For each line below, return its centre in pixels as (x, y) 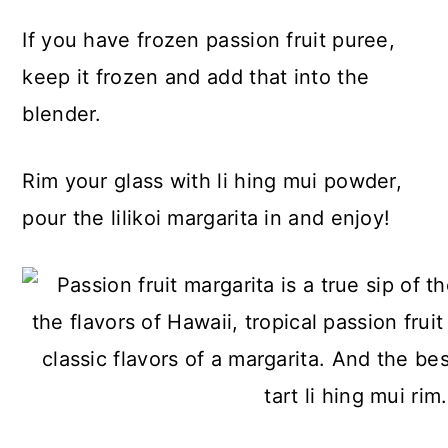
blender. (62, 114)
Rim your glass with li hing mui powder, (212, 181)
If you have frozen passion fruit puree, (209, 40)
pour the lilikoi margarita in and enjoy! (206, 218)
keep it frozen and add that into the (196, 77)
